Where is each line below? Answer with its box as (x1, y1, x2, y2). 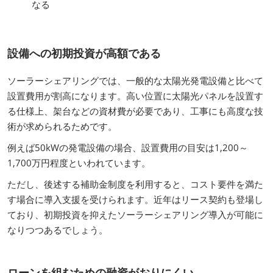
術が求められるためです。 (7, 119, 117, 132)
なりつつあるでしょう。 (7, 223, 108, 236)
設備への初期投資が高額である (7, 45, 161, 60)
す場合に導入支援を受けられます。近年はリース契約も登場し (7, 193, 263, 205)
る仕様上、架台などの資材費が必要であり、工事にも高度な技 (7, 104, 263, 117)
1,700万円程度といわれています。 (7, 156, 151, 169)
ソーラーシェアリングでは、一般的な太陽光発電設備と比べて (7, 74, 263, 87)
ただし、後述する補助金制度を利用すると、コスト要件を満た (7, 177, 263, 190)
